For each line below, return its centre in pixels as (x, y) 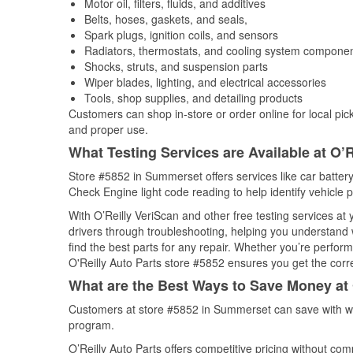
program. (91, 325)
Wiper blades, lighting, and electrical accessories (205, 82)
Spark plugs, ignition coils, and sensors (181, 35)
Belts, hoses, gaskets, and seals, (166, 19)
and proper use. (108, 129)
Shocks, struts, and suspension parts (176, 66)
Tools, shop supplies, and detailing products (193, 98)
